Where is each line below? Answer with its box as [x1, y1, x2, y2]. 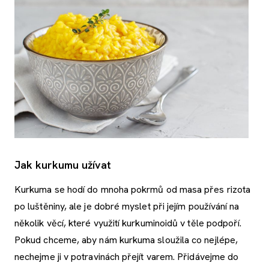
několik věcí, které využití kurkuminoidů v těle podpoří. [14, 216, 242, 229]
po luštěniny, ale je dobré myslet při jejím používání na [14, 199, 240, 213]
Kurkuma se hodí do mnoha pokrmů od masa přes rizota [14, 183, 251, 196]
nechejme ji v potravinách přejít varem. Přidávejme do [14, 250, 239, 263]
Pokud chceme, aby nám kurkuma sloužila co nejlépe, [14, 233, 238, 246]
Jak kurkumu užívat [14, 157, 112, 172]
